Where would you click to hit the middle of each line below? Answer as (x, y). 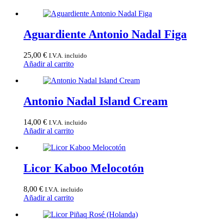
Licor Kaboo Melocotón (84, 168)
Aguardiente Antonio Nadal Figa (105, 34)
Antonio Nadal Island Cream (96, 101)
